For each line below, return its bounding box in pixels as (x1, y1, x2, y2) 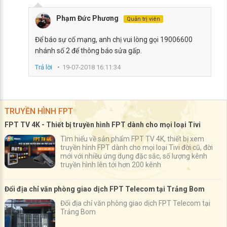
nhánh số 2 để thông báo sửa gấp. (35, 47, 142, 55)
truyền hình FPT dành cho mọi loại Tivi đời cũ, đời (60, 143, 213, 152)
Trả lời (35, 63, 52, 71)
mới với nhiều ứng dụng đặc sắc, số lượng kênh (60, 152, 207, 160)
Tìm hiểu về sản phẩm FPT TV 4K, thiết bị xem (60, 135, 204, 143)
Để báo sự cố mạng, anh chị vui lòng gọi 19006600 (35, 35, 193, 44)
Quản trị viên (127, 16, 160, 22)
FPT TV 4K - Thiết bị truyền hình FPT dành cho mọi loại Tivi (5, 121, 201, 129)
